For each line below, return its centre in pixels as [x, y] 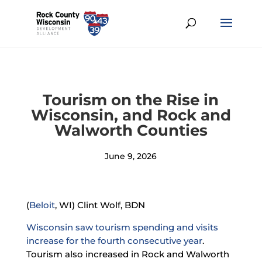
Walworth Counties [131, 130]
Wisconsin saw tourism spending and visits [122, 227]
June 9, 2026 [131, 156]
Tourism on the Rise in [131, 100]
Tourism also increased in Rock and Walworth [127, 254]
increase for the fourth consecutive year [114, 241]
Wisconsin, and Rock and [131, 115]
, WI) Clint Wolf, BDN [100, 205]
